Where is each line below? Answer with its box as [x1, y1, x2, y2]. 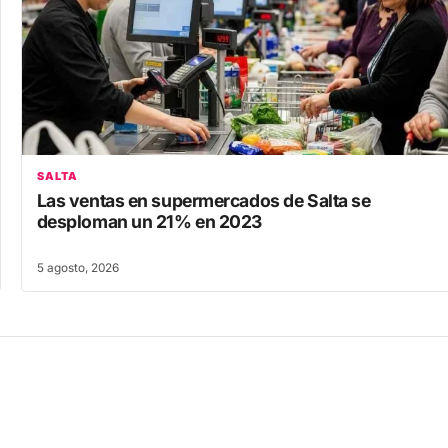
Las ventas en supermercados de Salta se [36, 167, 371, 189]
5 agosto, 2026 [36, 238, 119, 253]
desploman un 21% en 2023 [36, 188, 263, 210]
